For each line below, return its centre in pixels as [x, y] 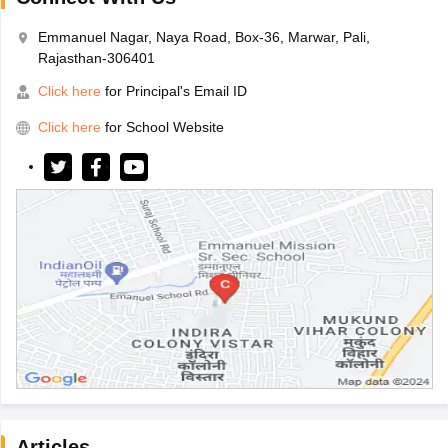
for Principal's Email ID [173, 91]
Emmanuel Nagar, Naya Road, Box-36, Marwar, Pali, [203, 37]
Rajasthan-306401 [96, 58]
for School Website [164, 127]
